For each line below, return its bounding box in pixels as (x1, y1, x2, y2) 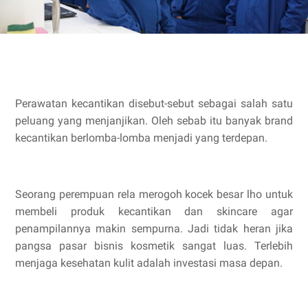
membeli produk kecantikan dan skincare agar (15, 205, 293, 218)
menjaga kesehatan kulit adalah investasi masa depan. (15, 256, 283, 269)
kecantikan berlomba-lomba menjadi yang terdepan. (15, 131, 267, 144)
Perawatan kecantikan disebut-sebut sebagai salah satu (15, 97, 293, 110)
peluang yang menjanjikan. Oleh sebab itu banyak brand (15, 114, 293, 127)
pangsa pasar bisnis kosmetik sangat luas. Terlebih (15, 239, 293, 252)
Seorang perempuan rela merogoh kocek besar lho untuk (15, 188, 293, 201)
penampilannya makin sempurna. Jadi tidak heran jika (15, 222, 293, 235)
